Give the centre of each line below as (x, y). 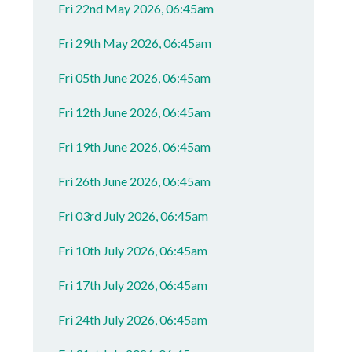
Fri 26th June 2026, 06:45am (135, 181)
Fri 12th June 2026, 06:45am (135, 112)
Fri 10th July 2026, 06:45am (133, 250)
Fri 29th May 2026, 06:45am (135, 43)
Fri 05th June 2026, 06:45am (135, 77)
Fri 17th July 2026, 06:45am (133, 285)
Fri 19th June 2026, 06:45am (135, 147)
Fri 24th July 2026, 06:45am (133, 319)
